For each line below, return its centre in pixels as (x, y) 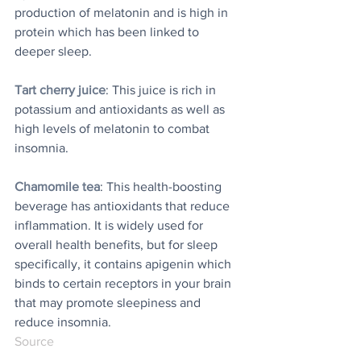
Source (34, 342)
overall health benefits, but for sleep (118, 245)
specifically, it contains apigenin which (124, 264)
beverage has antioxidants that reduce (124, 206)
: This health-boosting (162, 187)
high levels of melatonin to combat (114, 129)
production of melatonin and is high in (123, 13)
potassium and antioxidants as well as (121, 110)
